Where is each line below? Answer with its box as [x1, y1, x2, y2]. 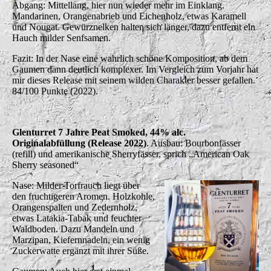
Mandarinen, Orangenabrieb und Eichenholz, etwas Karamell [12, 10, 246, 21]
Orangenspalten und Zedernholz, [12, 201, 137, 212]
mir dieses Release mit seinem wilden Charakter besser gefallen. [12, 74, 255, 85]
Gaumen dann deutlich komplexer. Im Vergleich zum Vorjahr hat [12, 64, 258, 74]
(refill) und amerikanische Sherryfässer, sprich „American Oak [12, 148, 249, 159]
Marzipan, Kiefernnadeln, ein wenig [12, 234, 150, 245]
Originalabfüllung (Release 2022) [12, 137, 146, 148]
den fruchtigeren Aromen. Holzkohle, [12, 191, 155, 201]
